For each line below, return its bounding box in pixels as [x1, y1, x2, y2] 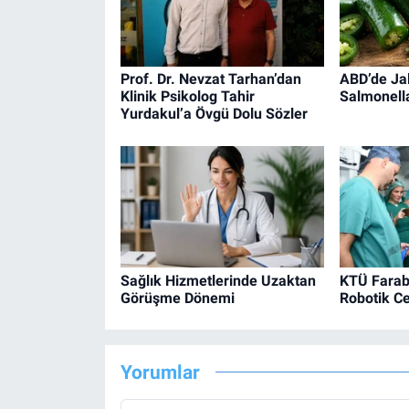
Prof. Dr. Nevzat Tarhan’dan [120, 70, 301, 89]
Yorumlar [120, 361, 200, 384]
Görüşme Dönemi [120, 288, 235, 307]
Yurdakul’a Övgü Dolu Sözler [120, 105, 308, 123]
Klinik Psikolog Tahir [120, 88, 255, 106]
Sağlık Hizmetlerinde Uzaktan [120, 271, 316, 289]
